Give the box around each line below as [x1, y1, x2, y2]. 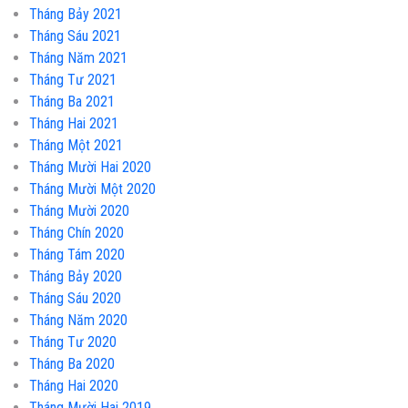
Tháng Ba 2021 [29, 92, 115, 110]
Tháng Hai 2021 [29, 114, 118, 132]
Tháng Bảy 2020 [29, 267, 122, 285]
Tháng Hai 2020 [29, 376, 118, 394]
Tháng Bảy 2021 [29, 5, 122, 23]
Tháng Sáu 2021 [29, 26, 121, 45]
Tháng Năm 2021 [29, 48, 127, 66]
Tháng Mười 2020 [29, 201, 129, 219]
